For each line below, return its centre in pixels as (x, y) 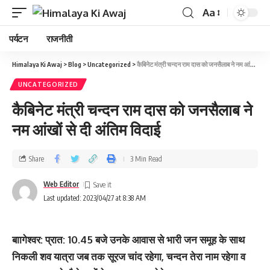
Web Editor (61, 184)
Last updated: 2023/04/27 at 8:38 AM (95, 198)
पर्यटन (19, 39)
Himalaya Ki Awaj (37, 64)
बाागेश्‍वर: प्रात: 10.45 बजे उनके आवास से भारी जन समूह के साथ (128, 240)
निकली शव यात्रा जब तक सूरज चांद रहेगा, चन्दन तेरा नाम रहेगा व (129, 256)
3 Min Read (146, 159)
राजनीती (59, 39)
